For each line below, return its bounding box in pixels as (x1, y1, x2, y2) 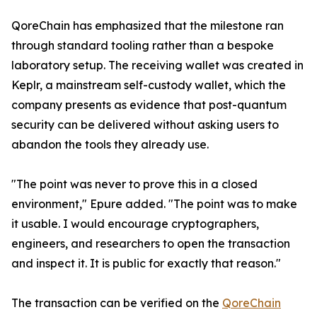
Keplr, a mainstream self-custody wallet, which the (11, 78, 286, 93)
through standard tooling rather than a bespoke (11, 38, 274, 53)
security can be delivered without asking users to (11, 117, 279, 132)
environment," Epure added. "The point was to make (11, 197, 297, 212)
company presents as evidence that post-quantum (11, 98, 287, 113)
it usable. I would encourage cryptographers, (11, 217, 259, 231)
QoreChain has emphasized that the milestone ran (11, 18, 284, 33)
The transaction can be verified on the (11, 296, 222, 311)
